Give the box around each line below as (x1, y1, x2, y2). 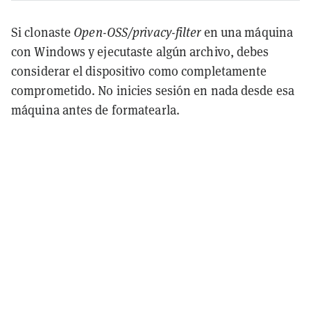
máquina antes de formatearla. (11, 101, 180, 118)
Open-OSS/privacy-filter (74, 24, 201, 40)
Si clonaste (11, 24, 74, 40)
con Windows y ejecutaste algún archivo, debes (11, 43, 269, 60)
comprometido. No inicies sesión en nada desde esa (11, 82, 294, 99)
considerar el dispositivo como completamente (11, 62, 267, 79)
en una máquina (201, 24, 294, 40)
